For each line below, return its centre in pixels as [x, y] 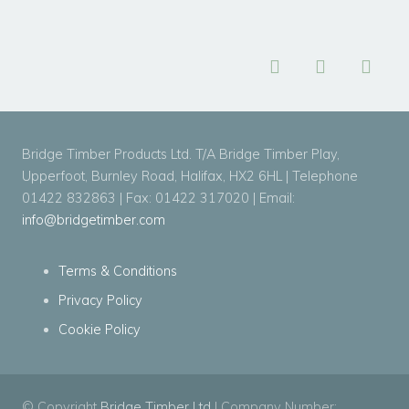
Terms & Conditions [118, 272]
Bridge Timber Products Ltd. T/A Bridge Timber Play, [181, 155]
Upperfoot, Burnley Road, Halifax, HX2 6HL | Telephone [190, 177]
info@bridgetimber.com [94, 220]
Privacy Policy [100, 301]
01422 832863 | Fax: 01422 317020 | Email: [158, 199]
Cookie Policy [100, 330]
